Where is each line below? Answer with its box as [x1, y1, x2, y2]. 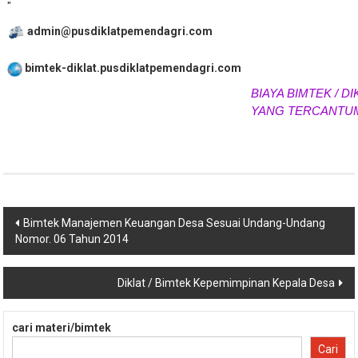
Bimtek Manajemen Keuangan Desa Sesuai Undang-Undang [23, 217, 326, 230]
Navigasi [2, 207, 86, 234]
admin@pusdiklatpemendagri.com [25, 25, 213, 38]
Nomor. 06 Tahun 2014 [15, 233, 129, 246]
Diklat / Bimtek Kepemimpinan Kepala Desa [117, 276, 335, 290]
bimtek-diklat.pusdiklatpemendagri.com [22, 62, 242, 75]
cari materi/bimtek [12, 321, 112, 335]
